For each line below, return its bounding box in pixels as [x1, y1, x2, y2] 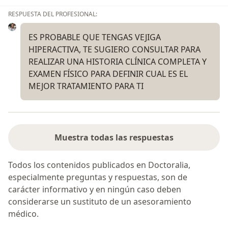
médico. [8, 208, 39, 220]
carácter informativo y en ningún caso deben [8, 184, 181, 195]
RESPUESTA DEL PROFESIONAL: [8, 9, 97, 18]
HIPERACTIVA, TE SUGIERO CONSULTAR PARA [28, 43, 201, 55]
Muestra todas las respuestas [54, 132, 174, 144]
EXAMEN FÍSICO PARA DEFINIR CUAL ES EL [28, 68, 188, 79]
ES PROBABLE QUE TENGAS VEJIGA [28, 31, 161, 43]
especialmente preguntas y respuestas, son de [8, 172, 187, 183]
